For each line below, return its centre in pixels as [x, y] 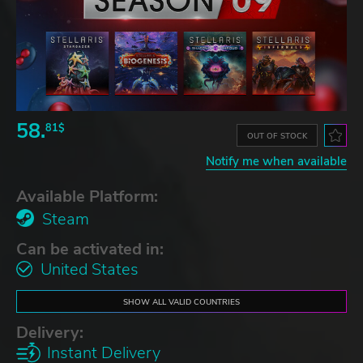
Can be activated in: [90, 249]
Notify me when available [276, 161]
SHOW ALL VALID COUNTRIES [181, 301]
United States [90, 269]
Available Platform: [87, 196]
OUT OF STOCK [278, 135]
